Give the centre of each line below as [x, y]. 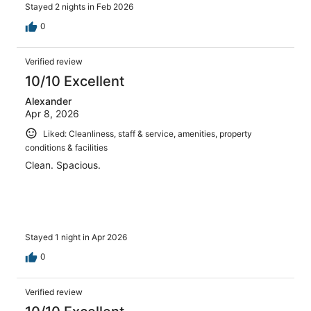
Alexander [48, 101]
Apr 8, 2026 [52, 113]
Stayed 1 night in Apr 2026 [76, 237]
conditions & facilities [66, 148]
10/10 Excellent [75, 81]
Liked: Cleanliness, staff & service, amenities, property [148, 133]
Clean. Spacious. [63, 165]
